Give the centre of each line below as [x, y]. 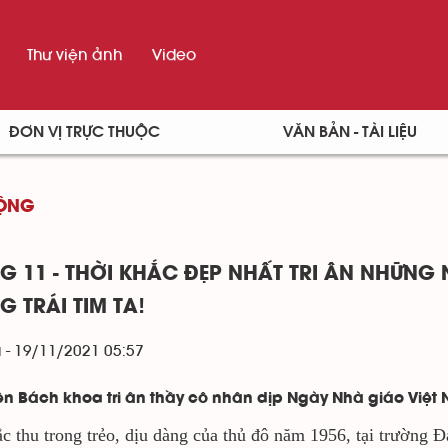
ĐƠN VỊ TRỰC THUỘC [84, 132]
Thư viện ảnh [74, 55]
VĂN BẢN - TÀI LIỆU [350, 132]
